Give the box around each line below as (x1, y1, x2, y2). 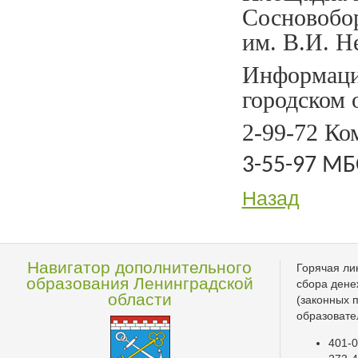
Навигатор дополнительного (27, 258, 253, 276)
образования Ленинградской (26, 274, 253, 292)
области (107, 290, 172, 308)
